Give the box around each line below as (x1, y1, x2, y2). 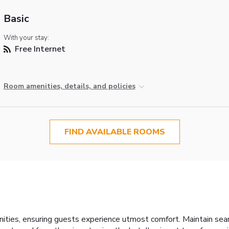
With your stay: (3, 33, 49, 42)
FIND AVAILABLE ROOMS (64, 126, 165, 138)
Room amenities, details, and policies (3, 81, 135, 91)
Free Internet (12, 43, 65, 55)
